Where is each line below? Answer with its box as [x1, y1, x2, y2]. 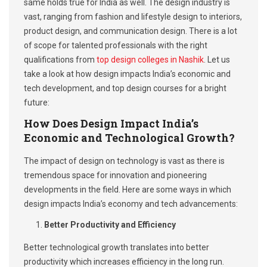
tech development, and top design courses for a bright [24, 83, 226, 94]
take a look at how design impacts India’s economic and [24, 69, 231, 79]
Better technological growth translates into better [24, 243, 209, 253]
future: [24, 98, 49, 108]
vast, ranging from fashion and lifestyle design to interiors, [24, 12, 242, 22]
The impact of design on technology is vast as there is [24, 156, 225, 166]
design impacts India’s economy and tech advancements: [24, 199, 238, 209]
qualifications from [24, 55, 97, 65]
